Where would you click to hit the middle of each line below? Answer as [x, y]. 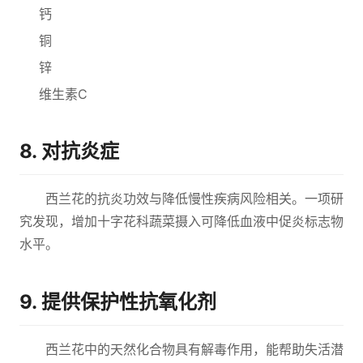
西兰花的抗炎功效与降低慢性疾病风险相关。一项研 [194, 199]
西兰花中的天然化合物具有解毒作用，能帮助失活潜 [194, 349]
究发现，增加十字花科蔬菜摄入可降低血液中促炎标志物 [181, 221]
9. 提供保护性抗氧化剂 [118, 302]
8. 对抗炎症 [69, 151]
